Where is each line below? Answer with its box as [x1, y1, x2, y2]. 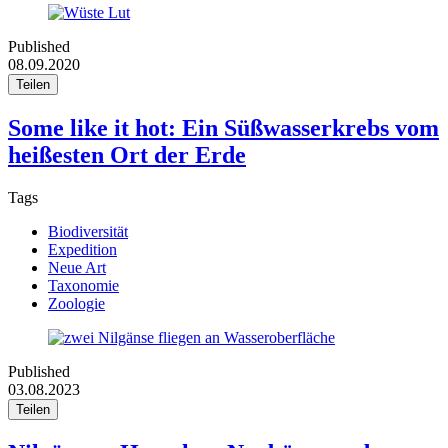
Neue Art [48, 259, 106, 277]
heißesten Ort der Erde [8, 142, 246, 169]
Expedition [48, 241, 117, 259]
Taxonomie [48, 277, 119, 295]
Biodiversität [48, 223, 128, 241]
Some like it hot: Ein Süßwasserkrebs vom [8, 115, 439, 142]
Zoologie [48, 295, 105, 313]
